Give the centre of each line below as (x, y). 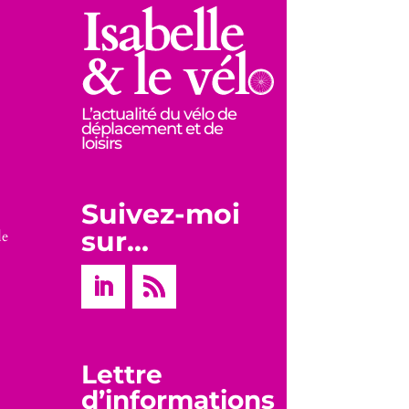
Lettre (122, 374)
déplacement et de (152, 128)
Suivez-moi (161, 214)
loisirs (102, 143)
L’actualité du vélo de (159, 114)
